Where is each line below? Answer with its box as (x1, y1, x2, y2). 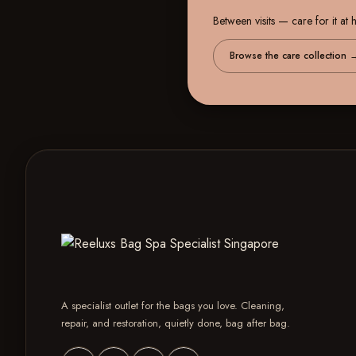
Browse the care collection (230, 48, 350, 63)
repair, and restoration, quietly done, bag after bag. (61, 315, 290, 331)
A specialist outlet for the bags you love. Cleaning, (61, 298, 284, 313)
